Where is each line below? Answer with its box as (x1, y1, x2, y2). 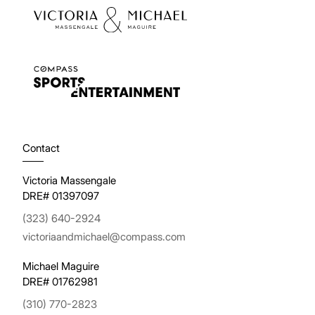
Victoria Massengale (22, 174, 116, 188)
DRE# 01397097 (22, 189, 99, 203)
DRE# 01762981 (22, 275, 98, 289)
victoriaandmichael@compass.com (22, 230, 186, 244)
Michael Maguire (22, 259, 99, 274)
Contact (22, 141, 60, 155)
